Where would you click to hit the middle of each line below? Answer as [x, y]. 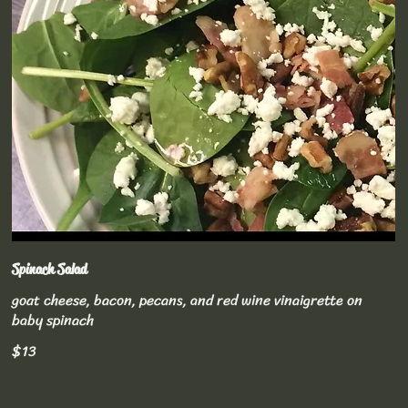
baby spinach [53, 320]
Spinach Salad [50, 269]
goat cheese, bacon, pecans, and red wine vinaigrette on [188, 300]
